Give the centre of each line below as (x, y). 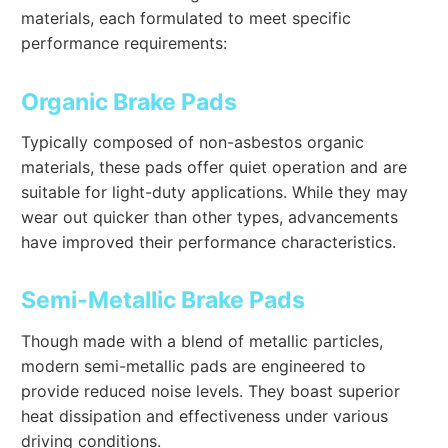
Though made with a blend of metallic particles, (202, 340)
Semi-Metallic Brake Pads (163, 300)
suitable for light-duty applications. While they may (215, 191)
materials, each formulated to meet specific (186, 17)
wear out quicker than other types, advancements (210, 216)
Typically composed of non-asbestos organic (193, 141)
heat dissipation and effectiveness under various (205, 415)
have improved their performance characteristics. (209, 241)
